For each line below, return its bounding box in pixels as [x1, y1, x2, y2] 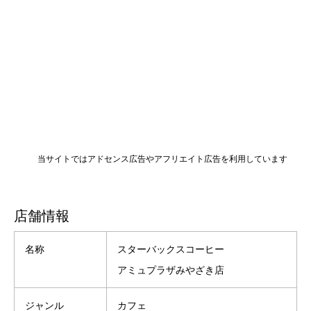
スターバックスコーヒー [117, 243, 224, 255]
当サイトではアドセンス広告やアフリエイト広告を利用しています [37, 153, 287, 164]
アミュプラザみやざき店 [117, 264, 224, 276]
